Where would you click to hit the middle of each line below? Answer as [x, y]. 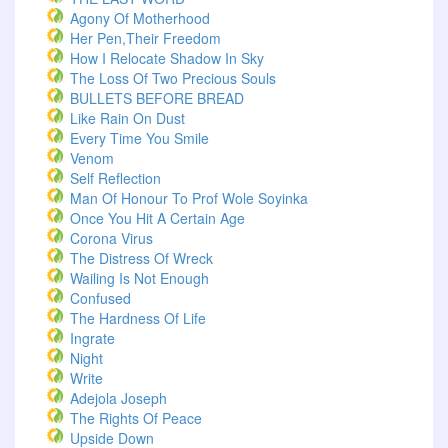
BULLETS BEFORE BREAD [157, 98]
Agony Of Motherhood [140, 18]
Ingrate [92, 338]
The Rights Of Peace [136, 418]
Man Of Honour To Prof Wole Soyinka [189, 198]
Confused [100, 298]
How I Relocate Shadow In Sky [167, 58]
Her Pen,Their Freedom [145, 38]
